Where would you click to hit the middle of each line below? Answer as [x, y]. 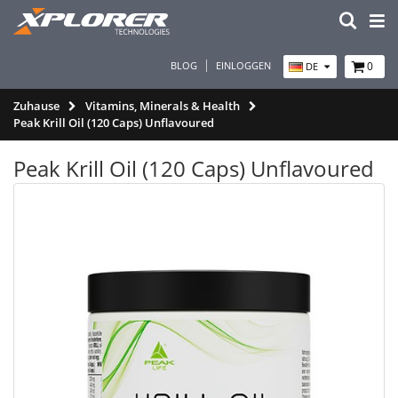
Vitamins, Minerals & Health [163, 106]
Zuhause [36, 106]
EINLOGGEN [243, 65]
